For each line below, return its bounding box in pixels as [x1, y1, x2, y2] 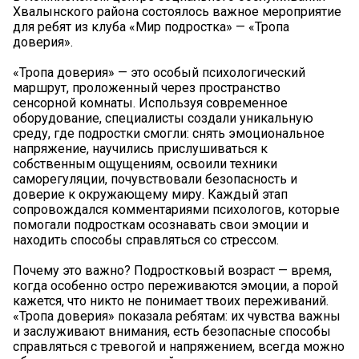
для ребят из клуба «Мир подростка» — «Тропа [13, 18, 289, 34]
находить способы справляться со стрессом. [13, 232, 279, 248]
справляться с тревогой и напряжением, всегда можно [13, 338, 345, 354]
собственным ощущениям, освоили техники [13, 155, 277, 171]
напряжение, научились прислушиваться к [13, 140, 268, 156]
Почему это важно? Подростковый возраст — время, [13, 262, 332, 278]
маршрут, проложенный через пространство [13, 79, 280, 95]
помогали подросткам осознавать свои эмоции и [13, 216, 309, 232]
